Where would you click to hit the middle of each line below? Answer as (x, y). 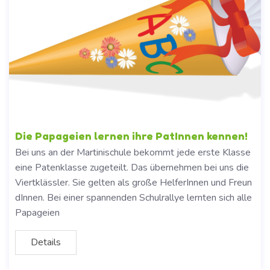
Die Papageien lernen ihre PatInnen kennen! (131, 136)
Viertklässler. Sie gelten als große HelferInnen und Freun (133, 183)
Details (46, 243)
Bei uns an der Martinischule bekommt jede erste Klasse (133, 153)
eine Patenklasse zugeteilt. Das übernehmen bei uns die (132, 168)
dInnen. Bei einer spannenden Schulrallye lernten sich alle (133, 198)
